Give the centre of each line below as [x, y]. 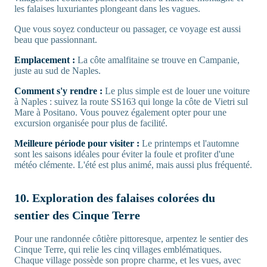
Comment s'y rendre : [60, 91]
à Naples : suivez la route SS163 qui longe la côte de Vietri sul [131, 102]
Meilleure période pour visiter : [78, 144]
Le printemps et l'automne [190, 144]
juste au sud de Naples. [58, 71]
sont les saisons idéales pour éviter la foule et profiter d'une [124, 154]
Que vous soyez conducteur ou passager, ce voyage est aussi [128, 29]
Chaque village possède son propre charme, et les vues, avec [128, 260]
